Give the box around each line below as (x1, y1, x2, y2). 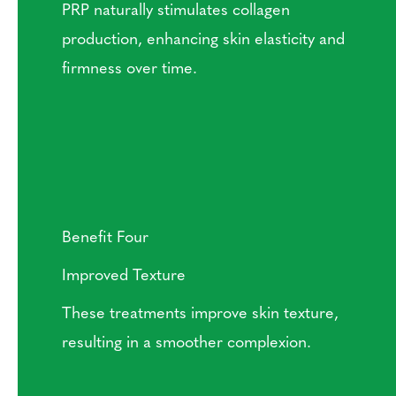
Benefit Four (62, 225, 148, 247)
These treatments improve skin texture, (62, 301, 339, 324)
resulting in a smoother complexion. (62, 330, 311, 353)
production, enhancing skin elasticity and (62, 27, 345, 49)
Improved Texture (62, 263, 186, 286)
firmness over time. (62, 56, 197, 79)
